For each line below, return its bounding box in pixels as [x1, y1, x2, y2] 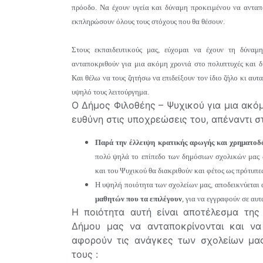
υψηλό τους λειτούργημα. [72, 87, 149, 96]
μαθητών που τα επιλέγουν [95, 194, 182, 204]
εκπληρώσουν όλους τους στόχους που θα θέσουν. [72, 16, 225, 26]
